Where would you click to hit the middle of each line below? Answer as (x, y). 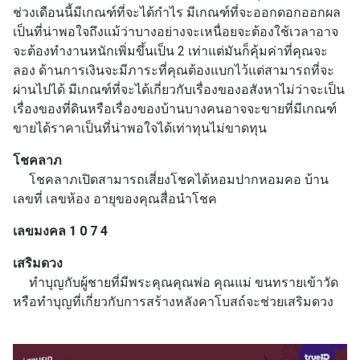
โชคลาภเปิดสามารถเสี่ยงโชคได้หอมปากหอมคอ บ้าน (171, 180)
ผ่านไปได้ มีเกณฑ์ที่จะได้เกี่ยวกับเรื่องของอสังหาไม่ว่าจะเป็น (179, 90)
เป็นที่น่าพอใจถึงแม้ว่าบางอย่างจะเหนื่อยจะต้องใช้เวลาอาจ (176, 32)
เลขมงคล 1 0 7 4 (62, 231)
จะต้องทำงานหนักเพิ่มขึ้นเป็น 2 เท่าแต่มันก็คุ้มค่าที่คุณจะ (170, 51)
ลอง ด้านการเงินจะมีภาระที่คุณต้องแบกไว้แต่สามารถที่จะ (174, 71)
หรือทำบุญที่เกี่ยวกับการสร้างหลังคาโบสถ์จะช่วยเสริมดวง (173, 302)
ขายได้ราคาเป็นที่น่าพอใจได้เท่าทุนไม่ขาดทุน (140, 129)
